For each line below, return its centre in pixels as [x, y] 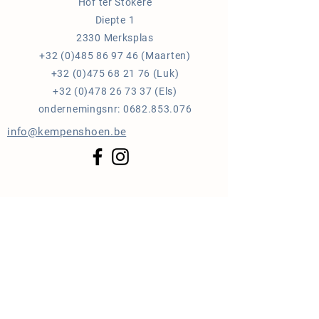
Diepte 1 [115, 20]
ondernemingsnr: [80, 109]
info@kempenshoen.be [67, 132]
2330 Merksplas [115, 38]
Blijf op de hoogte [89, 205]
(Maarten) [164, 56]
